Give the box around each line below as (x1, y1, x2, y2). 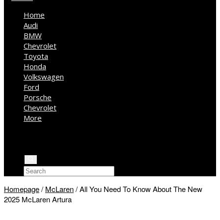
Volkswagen (24, 72, 64, 82)
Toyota (24, 51, 48, 61)
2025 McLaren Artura (4, 194, 72, 204)
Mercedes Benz (43, 133, 94, 143)
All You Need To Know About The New (80, 184, 202, 194)
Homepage (4, 184, 39, 194)
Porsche (24, 92, 52, 102)
